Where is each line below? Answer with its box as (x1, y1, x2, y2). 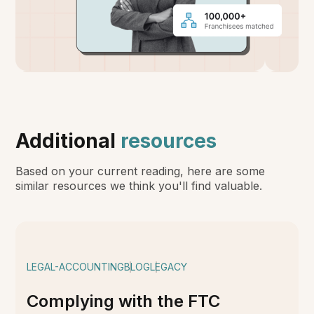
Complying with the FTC (27, 291, 221, 312)
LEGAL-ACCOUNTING (27, 261, 125, 273)
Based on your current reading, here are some (15, 164, 266, 179)
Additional (15, 129, 116, 153)
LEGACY (150, 261, 188, 273)
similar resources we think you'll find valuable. (15, 179, 263, 193)
